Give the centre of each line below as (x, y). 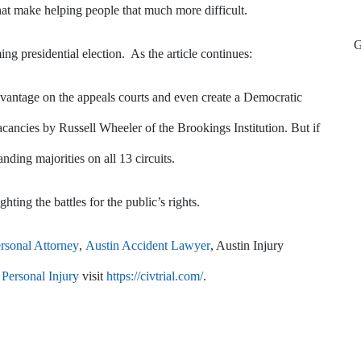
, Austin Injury (247, 245)
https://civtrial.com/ (155, 276)
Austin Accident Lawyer (148, 245)
